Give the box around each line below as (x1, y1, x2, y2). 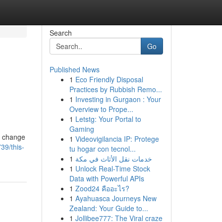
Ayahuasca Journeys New (75, 193, 157, 203)
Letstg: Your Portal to (75, 114, 141, 124)
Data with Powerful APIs (69, 173, 144, 183)
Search (49, 28, 72, 38)
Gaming (69, 124, 94, 134)
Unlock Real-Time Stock (75, 164, 150, 173)
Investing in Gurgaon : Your (75, 94, 161, 104)
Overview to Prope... (69, 104, 133, 114)
